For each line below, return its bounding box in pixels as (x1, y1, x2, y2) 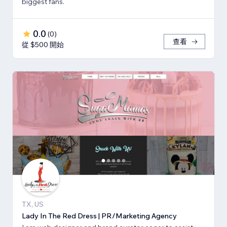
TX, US (22, 199, 44, 209)
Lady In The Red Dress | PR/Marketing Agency (22, 211, 177, 220)
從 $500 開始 (22, 40, 64, 49)
